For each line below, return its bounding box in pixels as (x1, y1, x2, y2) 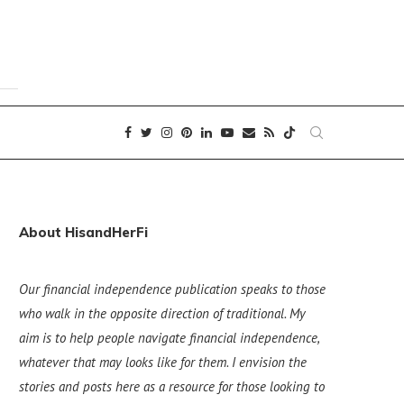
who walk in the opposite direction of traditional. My (19, 304, 306, 322)
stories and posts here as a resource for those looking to (19, 377, 325, 395)
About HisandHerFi (19, 223, 148, 241)
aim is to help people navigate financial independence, (19, 328, 319, 346)
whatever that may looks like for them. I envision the (19, 353, 307, 371)
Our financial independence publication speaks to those (19, 280, 326, 298)
